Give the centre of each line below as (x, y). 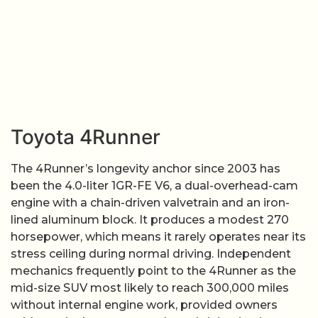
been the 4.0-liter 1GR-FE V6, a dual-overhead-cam (154, 185)
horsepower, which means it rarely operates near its (158, 236)
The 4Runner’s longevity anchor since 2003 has (146, 168)
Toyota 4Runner (86, 137)
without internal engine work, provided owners (144, 305)
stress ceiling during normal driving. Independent (151, 253)
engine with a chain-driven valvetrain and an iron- (150, 202)
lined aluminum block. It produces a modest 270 (150, 219)
